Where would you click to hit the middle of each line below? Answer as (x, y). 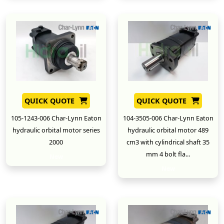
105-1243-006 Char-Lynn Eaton (56, 118)
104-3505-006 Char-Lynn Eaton (168, 118)
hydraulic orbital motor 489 (168, 130)
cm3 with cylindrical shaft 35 (168, 142)
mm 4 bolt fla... (168, 154)
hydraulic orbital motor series (56, 130)
